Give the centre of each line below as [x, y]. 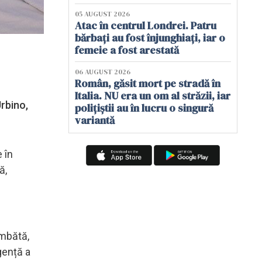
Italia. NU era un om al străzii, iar [153, 96]
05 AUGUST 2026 [102, 14]
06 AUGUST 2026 [103, 72]
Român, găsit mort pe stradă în [148, 83]
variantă [95, 120]
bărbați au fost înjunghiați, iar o [150, 38]
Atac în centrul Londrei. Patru [146, 25]
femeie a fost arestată [127, 50]
